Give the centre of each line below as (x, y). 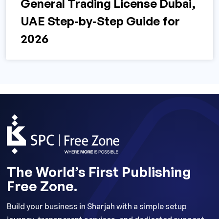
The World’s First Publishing (99, 172)
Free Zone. (42, 186)
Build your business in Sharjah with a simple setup (97, 206)
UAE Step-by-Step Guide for (100, 21)
